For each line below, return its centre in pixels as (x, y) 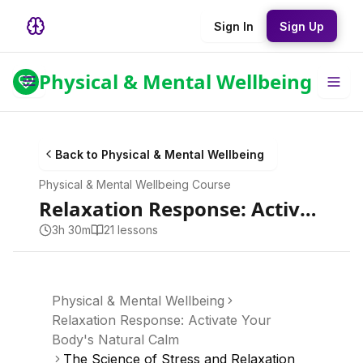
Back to (78, 154)
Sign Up (302, 26)
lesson (133, 230)
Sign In (234, 26)
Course (210, 184)
